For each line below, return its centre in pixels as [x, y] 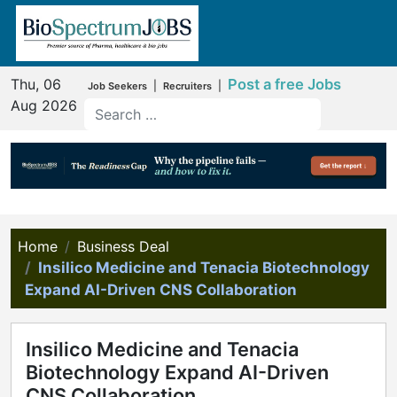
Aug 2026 [44, 105]
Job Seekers [117, 86]
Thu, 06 [36, 84]
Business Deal [123, 247]
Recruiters [187, 86]
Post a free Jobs [284, 84]
